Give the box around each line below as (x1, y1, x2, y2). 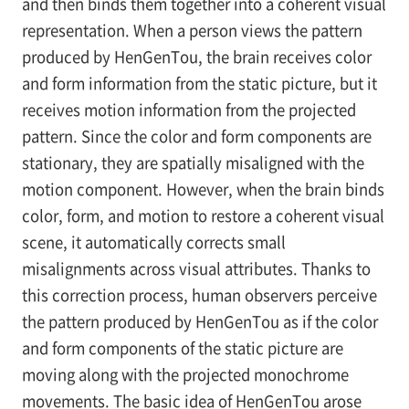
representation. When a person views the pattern (21, 19, 362, 42)
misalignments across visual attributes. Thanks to (21, 257, 371, 280)
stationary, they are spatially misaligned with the (21, 152, 364, 174)
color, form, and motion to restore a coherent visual (21, 204, 384, 227)
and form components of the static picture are (21, 337, 343, 360)
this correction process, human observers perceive (21, 284, 377, 307)
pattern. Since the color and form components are (21, 125, 372, 148)
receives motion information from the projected (21, 99, 356, 121)
